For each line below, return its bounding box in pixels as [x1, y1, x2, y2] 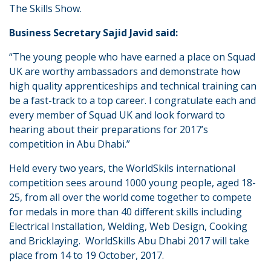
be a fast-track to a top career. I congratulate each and [9, 93, 256, 107]
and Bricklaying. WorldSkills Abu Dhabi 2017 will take [9, 233, 249, 247]
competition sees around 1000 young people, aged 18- [9, 175, 256, 189]
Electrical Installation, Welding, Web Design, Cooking [9, 219, 247, 233]
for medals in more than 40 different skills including [9, 204, 242, 218]
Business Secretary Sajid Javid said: [9, 25, 180, 39]
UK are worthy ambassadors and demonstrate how [9, 64, 240, 78]
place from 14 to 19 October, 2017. [9, 248, 164, 262]
